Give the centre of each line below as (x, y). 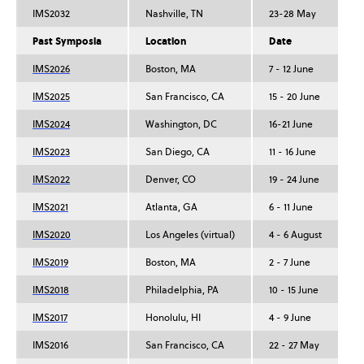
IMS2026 (51, 69)
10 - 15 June (294, 290)
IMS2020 (52, 235)
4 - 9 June (290, 318)
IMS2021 (50, 208)
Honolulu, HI (173, 318)
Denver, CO (171, 180)
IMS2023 (51, 152)
